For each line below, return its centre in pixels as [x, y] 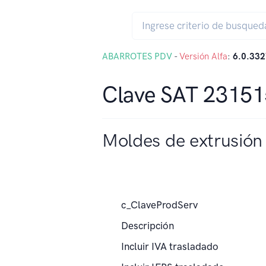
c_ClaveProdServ [159, 205]
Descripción [148, 226]
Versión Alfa [203, 56]
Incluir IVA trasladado [170, 246]
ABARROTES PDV [137, 56]
